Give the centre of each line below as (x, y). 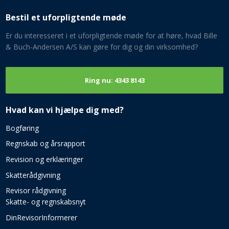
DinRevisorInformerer (41, 217)
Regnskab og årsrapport (45, 144)
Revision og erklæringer (44, 159)
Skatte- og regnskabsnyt (45, 202)
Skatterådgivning (33, 175)
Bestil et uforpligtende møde (66, 18)
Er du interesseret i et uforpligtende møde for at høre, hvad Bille (111, 36)
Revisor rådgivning (36, 191)
